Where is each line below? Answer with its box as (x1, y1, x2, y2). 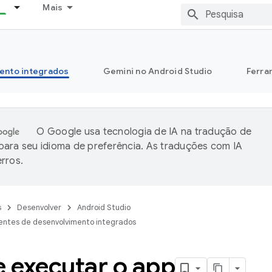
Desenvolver (17, 202, 61, 212)
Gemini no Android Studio (103, 66, 212, 76)
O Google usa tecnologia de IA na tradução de (36, 126, 252, 138)
